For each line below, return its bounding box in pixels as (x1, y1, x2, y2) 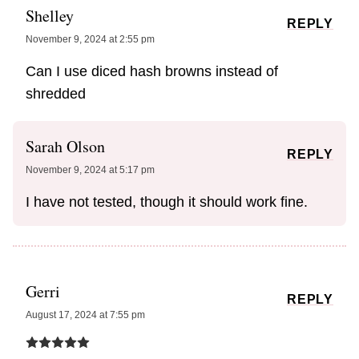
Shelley (26, 5, 74, 27)
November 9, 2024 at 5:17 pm (26, 164, 155, 176)
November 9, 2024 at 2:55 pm (26, 34, 155, 46)
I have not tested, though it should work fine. (26, 194, 308, 211)
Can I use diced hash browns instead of (26, 63, 278, 80)
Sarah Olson (26, 135, 105, 158)
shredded (26, 86, 86, 103)
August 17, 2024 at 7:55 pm (26, 309, 145, 321)
